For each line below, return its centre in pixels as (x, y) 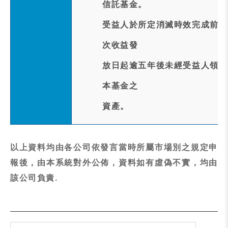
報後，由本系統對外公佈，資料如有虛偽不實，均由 (114, 163)
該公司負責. (34, 178)
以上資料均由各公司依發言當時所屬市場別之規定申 (114, 147)
